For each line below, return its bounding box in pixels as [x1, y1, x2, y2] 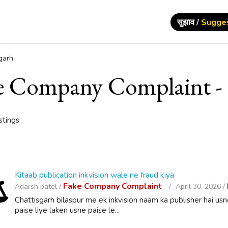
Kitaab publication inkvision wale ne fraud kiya [15, 169, 175, 181]
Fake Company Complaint [63, 181, 164, 192]
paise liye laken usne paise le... [15, 205, 120, 215]
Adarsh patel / [15, 182, 64, 191]
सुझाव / [177, 17, 202, 28]
